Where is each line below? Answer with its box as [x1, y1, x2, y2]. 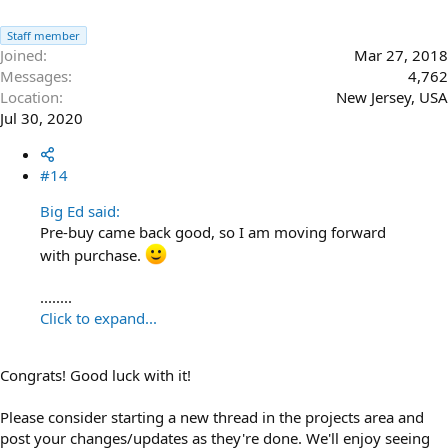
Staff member [7, 28, 80, 43]
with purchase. [40, 245, 145, 265]
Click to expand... [40, 308, 157, 328]
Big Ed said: [40, 201, 120, 221]
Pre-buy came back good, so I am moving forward [40, 222, 386, 242]
